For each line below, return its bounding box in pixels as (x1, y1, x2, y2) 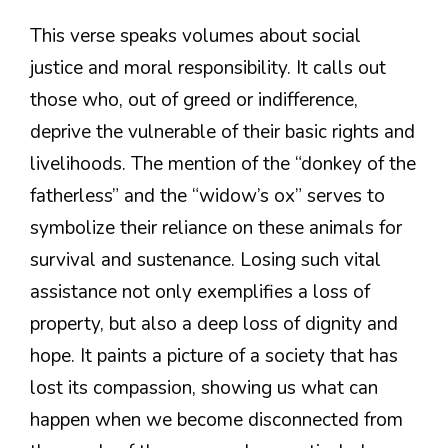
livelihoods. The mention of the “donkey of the (30, 151, 416, 178)
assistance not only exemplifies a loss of (30, 279, 370, 306)
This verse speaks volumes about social (30, 23, 361, 50)
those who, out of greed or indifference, (30, 87, 358, 114)
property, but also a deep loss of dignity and (30, 311, 398, 338)
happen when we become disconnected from (30, 407, 403, 434)
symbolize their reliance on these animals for (30, 215, 402, 242)
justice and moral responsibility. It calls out (30, 55, 386, 82)
